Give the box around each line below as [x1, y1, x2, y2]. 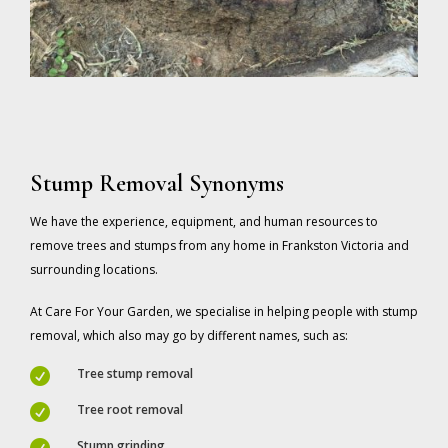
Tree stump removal [77, 364, 193, 382]
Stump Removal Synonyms [30, 168, 284, 198]
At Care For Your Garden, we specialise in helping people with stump [30, 302, 418, 320]
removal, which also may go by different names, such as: [30, 326, 348, 344]
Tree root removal [77, 400, 183, 418]
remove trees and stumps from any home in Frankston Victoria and [30, 236, 409, 254]
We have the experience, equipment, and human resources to [30, 212, 378, 230]
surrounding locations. [30, 260, 158, 278]
